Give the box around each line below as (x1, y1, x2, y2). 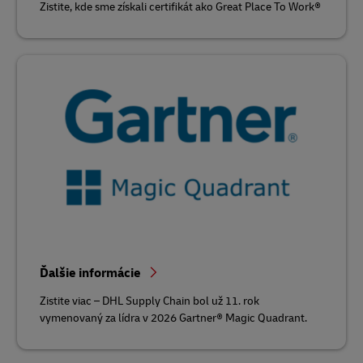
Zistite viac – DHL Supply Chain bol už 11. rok (40, 293, 259, 308)
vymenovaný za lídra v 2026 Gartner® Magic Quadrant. (40, 310, 307, 325)
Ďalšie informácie (40, 264, 143, 281)
